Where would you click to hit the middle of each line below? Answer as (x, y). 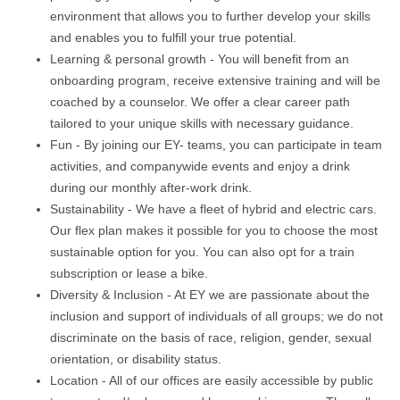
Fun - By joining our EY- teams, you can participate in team (216, 145)
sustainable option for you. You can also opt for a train (202, 252)
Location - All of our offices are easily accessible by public (212, 380)
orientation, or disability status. (136, 359)
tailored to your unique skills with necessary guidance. (202, 123)
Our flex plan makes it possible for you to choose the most (214, 230)
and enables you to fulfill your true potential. (173, 37)
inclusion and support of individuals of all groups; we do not (217, 316)
